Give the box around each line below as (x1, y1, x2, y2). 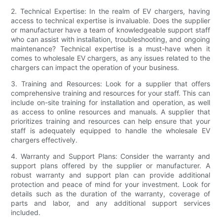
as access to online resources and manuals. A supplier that (11, 108, 210, 116)
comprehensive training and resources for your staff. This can (11, 89, 210, 98)
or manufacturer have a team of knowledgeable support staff (11, 26, 210, 35)
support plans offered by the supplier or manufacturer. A (11, 161, 210, 170)
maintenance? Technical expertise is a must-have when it (11, 44, 210, 53)
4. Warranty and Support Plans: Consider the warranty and (11, 152, 210, 161)
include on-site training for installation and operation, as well (11, 98, 210, 107)
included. (11, 208, 41, 217)
